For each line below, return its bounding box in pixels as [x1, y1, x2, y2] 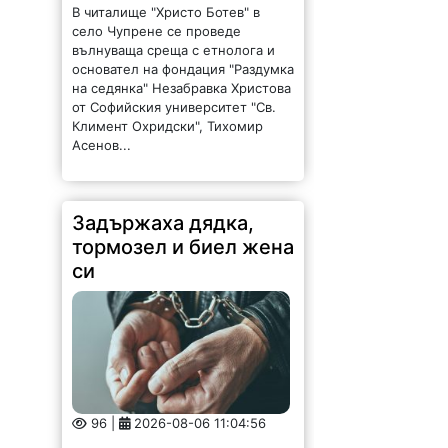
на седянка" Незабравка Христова [72, 80, 292, 97]
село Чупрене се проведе [72, 23, 242, 40]
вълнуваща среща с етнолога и [72, 42, 276, 59]
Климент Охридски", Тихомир [72, 118, 264, 135]
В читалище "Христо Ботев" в [72, 4, 261, 21]
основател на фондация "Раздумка [72, 61, 295, 78]
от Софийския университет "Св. [72, 99, 277, 116]
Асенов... [72, 137, 132, 154]
